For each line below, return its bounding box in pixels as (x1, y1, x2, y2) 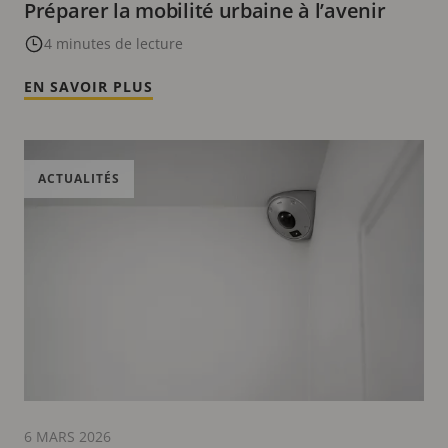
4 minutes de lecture (44, 33, 183, 53)
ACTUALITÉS (38, 169, 120, 187)
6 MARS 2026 (24, 426, 111, 446)
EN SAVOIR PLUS (24, 76, 153, 96)
